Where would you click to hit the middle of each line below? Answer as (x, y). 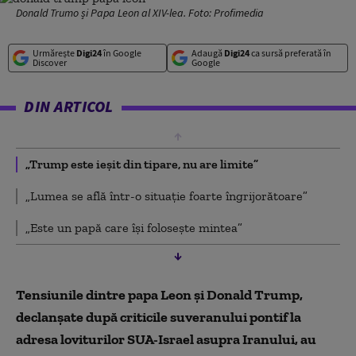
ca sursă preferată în (290, 53)
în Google (122, 53)
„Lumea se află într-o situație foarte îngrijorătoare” (166, 196)
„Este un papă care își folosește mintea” (134, 228)
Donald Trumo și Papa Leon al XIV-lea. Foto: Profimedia (140, 13)
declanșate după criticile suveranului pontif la (159, 317)
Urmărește (54, 53)
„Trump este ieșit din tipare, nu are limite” (142, 164)
